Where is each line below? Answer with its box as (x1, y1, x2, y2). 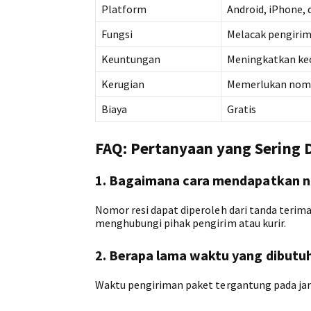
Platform (101, 1, 147, 16)
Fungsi (101, 26, 133, 41)
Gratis (227, 101, 257, 116)
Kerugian (101, 76, 145, 91)
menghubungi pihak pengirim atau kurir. (95, 215, 286, 230)
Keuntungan (101, 51, 161, 66)
